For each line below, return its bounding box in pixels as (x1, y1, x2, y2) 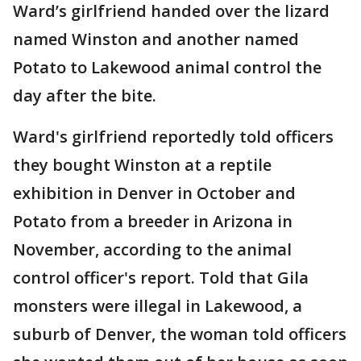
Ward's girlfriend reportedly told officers (13, 126, 334, 148)
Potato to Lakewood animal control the (13, 56, 322, 79)
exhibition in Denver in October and (13, 182, 296, 205)
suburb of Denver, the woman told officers (13, 323, 346, 346)
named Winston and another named (13, 28, 299, 51)
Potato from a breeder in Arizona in (13, 210, 293, 233)
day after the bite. (13, 85, 156, 107)
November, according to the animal (13, 239, 292, 261)
